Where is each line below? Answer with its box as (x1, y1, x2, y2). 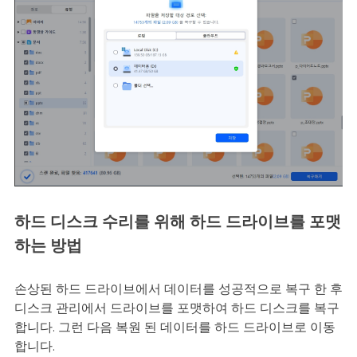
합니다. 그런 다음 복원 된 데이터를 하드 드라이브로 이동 (14, 321, 335, 335)
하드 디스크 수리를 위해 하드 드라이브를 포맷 (14, 214, 341, 231)
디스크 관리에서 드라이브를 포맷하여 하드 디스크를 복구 (14, 302, 339, 316)
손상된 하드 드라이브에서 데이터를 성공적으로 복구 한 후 (14, 283, 343, 296)
